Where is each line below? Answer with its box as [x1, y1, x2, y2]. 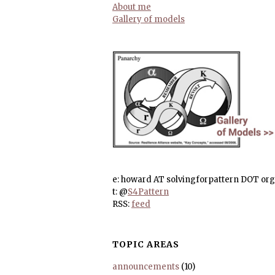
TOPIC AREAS [112, 238, 179, 250]
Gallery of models [112, 14, 185, 25]
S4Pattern [128, 186, 169, 197]
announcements [112, 261, 179, 272]
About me [112, 2, 151, 12]
